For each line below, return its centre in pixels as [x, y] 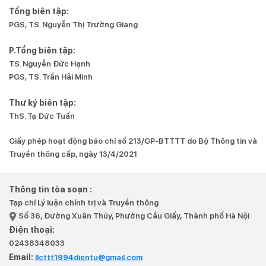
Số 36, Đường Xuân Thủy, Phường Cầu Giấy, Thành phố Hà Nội [133, 216]
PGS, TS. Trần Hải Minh [51, 77]
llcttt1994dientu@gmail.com [89, 258]
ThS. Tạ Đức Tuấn [42, 116]
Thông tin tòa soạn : [50, 190]
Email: [22, 257]
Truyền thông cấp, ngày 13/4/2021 [73, 154]
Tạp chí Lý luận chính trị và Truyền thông [84, 203]
